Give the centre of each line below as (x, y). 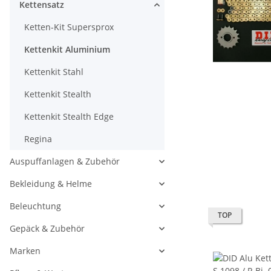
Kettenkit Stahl (54, 72)
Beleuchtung (35, 206)
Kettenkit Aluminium (67, 49)
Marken (25, 251)
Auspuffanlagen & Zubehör (65, 161)
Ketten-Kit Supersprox (69, 27)
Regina (38, 139)
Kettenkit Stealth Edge (69, 116)
